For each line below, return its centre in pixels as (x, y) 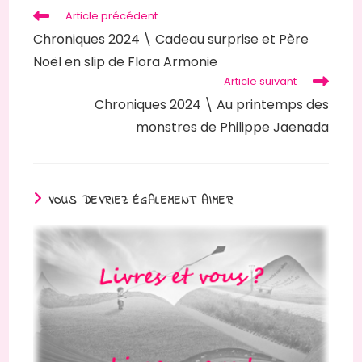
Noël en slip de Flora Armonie (126, 62)
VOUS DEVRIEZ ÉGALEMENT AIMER (141, 201)
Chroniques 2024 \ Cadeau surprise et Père (171, 40)
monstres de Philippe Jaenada (232, 128)
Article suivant (260, 82)
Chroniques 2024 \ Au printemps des (211, 105)
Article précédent (112, 16)
